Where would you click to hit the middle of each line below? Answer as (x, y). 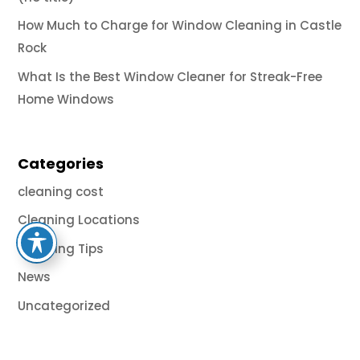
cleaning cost (61, 191)
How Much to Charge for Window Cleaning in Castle (180, 26)
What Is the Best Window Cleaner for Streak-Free (170, 76)
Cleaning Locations (79, 220)
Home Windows (66, 99)
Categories (61, 163)
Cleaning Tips (61, 248)
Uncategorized (64, 305)
